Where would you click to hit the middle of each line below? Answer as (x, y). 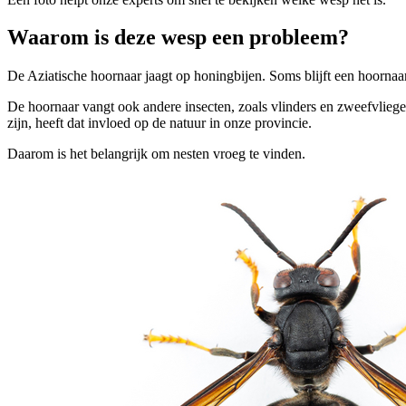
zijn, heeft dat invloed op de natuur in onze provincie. (159, 123)
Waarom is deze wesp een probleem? (178, 38)
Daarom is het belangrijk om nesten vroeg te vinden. (156, 154)
